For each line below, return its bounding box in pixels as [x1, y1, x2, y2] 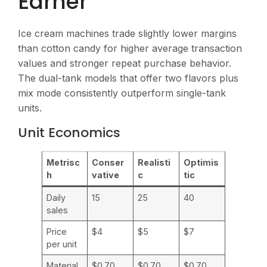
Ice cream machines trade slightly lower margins [18, 27, 237, 39]
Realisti [138, 157, 171, 168]
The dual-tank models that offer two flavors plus [18, 72, 238, 84]
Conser [92, 157, 125, 168]
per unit [46, 239, 77, 250]
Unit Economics [18, 123, 120, 142]
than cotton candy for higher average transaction [18, 42, 242, 54]
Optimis [184, 157, 219, 168]
